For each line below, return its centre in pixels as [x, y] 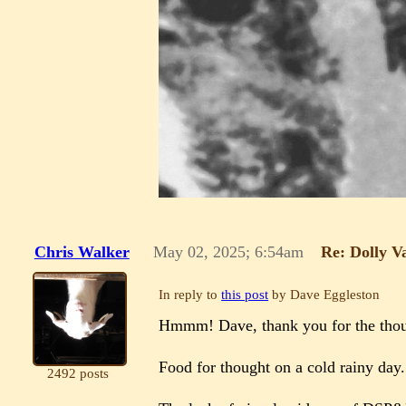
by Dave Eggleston [324, 295]
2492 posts [77, 374]
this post [245, 295]
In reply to [190, 295]
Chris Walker [82, 252]
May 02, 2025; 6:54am [229, 252]
